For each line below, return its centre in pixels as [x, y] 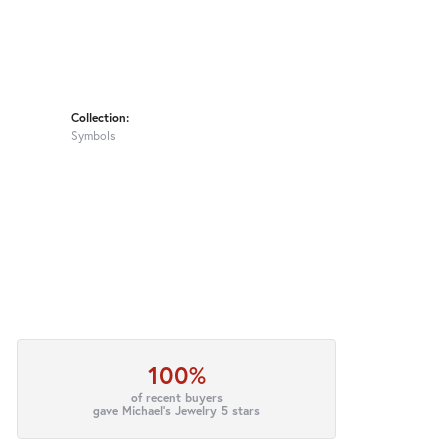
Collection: [100, 116]
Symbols [93, 134]
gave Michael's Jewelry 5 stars [177, 411]
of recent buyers [176, 398]
